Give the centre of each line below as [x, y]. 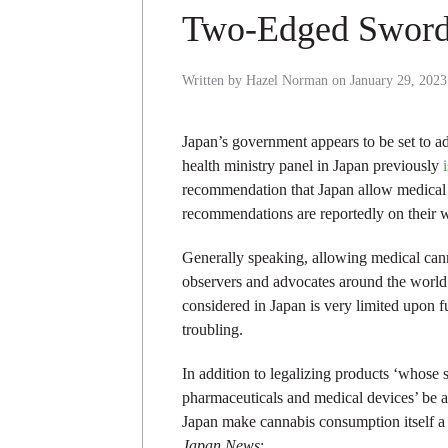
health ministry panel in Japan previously [312, 166]
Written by [214, 81]
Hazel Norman [287, 81]
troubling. [212, 330]
